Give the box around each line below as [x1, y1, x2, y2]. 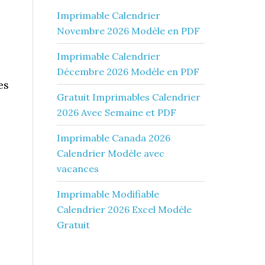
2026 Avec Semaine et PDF [57, 106, 176, 118]
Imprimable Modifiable [57, 188, 159, 200]
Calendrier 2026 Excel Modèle [57, 203, 192, 215]
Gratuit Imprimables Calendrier [57, 91, 201, 103]
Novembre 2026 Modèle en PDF [57, 25, 200, 37]
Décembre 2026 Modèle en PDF [57, 66, 199, 77]
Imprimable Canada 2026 [57, 132, 170, 144]
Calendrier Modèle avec [57, 147, 164, 159]
